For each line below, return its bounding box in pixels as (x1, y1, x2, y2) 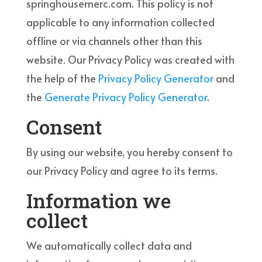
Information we (26, 187, 171, 213)
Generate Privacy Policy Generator (44, 89, 207, 104)
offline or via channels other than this (26, 33, 202, 48)
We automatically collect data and (26, 237, 192, 253)
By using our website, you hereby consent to (26, 144, 233, 159)
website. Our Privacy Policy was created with (26, 51, 235, 67)
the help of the (26, 70, 98, 85)
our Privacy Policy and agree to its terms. (26, 163, 218, 178)
